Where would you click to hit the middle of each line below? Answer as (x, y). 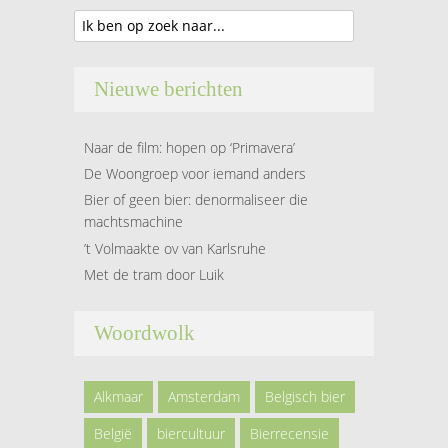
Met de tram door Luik (154, 274)
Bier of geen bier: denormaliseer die (196, 200)
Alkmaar (118, 396)
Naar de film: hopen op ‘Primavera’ (189, 147)
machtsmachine (133, 222)
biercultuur (191, 433)
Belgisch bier (305, 396)
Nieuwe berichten (168, 88)
